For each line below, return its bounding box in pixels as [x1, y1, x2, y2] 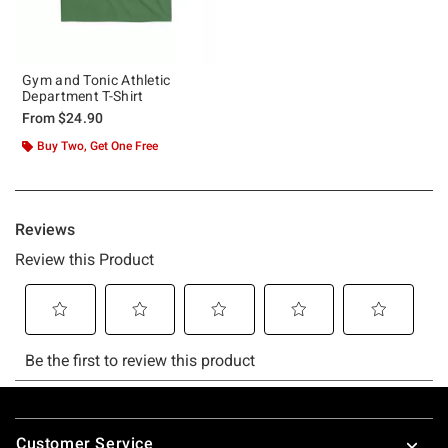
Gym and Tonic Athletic [22, 71, 171, 88]
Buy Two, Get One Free [37, 138, 158, 153]
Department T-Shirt [22, 87, 144, 104]
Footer [14, 410, 65, 430]
